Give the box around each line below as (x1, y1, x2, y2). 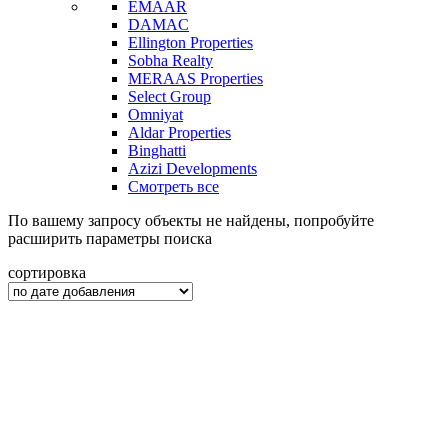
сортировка (8, 263, 86, 281)
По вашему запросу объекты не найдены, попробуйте (8, 211, 374, 229)
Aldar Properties (128, 123, 231, 141)
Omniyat (128, 105, 183, 123)
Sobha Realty (128, 51, 213, 69)
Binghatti (128, 141, 186, 159)
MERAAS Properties (128, 69, 263, 87)
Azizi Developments (128, 159, 257, 177)
